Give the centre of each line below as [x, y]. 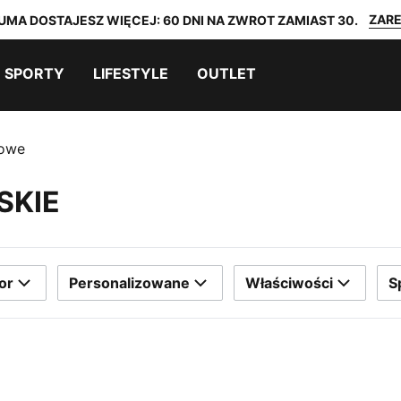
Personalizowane [129, 283]
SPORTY [34, 73]
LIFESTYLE [131, 73]
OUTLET [226, 73]
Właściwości [289, 283]
